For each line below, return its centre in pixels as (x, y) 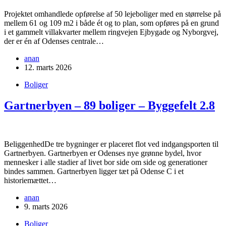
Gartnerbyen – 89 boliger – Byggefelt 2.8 (109, 106)
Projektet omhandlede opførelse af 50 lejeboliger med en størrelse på (112, 14)
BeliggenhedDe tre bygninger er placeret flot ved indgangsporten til (111, 144)
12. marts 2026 (48, 67)
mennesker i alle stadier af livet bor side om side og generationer (106, 162)
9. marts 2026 (46, 207)
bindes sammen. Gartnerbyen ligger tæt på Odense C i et (94, 172)
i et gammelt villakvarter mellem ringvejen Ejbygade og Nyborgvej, (111, 32)
